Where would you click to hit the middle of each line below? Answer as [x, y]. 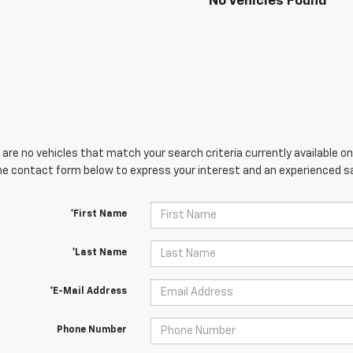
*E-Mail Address [88, 292]
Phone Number [91, 331]
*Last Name [99, 253]
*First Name [98, 215]
